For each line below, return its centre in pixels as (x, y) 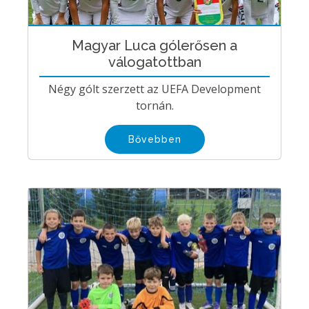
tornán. (154, 106)
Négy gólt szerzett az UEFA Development (154, 89)
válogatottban (154, 62)
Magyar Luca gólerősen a (154, 46)
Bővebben (154, 140)
